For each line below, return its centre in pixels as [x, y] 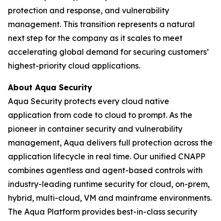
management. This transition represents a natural [101, 24]
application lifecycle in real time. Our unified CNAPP [107, 156]
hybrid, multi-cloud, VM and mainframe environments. [110, 198]
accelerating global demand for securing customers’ [108, 52]
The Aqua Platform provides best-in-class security [103, 212]
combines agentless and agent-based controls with [105, 170]
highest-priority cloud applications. [74, 66]
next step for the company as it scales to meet [95, 38]
